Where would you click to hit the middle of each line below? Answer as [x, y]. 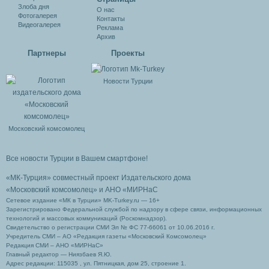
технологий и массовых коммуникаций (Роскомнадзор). [86, 219]
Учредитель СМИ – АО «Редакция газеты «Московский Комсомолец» [106, 237]
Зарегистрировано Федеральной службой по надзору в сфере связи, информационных [134, 210]
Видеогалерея [39, 25]
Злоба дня [34, 7]
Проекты [128, 53]
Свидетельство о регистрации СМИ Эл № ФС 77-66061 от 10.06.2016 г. [110, 228]
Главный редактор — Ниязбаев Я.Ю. [59, 255]
